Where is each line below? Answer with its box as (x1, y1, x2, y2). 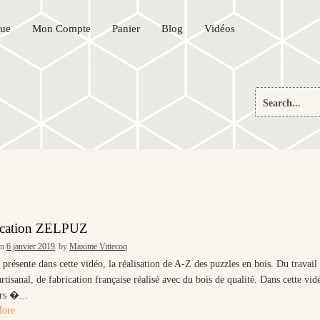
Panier (112, 22, 140, 34)
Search (254, 87, 284, 99)
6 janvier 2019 (6, 241, 55, 251)
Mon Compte (32, 22, 91, 34)
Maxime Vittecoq (69, 241, 127, 251)
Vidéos (204, 22, 235, 34)
